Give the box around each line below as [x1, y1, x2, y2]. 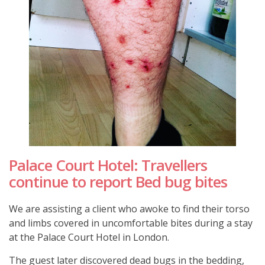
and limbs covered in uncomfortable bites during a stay [9, 216, 253, 230]
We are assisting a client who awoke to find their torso [9, 202, 250, 215]
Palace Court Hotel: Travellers [9, 154, 207, 176]
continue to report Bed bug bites [9, 170, 227, 192]
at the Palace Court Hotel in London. [9, 230, 169, 244]
